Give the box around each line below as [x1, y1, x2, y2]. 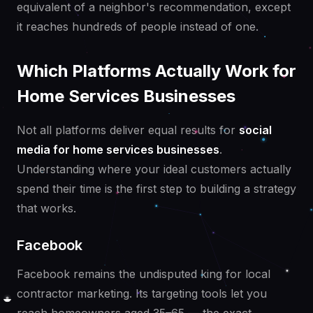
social [239, 123, 272, 138]
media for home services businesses [17, 143, 219, 157]
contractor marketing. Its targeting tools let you [17, 286, 267, 301]
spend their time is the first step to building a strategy [17, 182, 296, 196]
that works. [17, 201, 76, 216]
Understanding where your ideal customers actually [17, 162, 291, 177]
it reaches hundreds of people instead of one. [17, 20, 259, 34]
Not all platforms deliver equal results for [17, 123, 239, 138]
